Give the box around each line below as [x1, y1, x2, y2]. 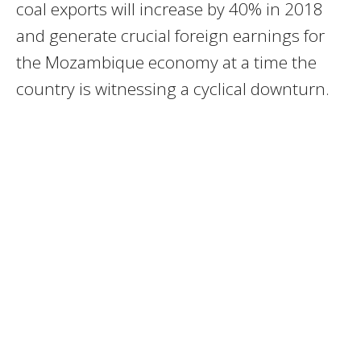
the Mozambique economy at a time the [16, 50, 317, 73]
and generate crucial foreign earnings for [16, 23, 325, 47]
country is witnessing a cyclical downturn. [16, 77, 330, 100]
